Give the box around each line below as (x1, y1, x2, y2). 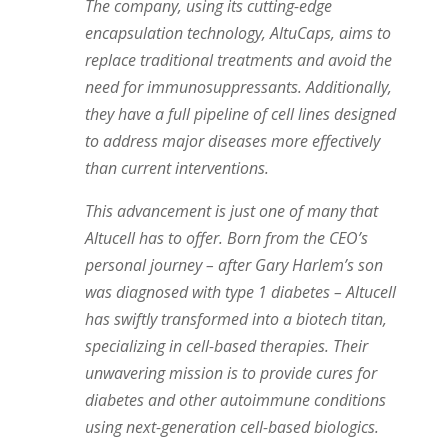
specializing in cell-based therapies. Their (84, 334, 368, 357)
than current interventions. (84, 156, 269, 179)
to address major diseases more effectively (84, 129, 380, 152)
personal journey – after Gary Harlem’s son (84, 253, 383, 276)
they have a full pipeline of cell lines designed (84, 102, 396, 125)
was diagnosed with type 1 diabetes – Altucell (84, 280, 396, 303)
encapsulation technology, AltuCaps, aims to (84, 21, 391, 44)
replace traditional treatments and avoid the (84, 48, 392, 71)
